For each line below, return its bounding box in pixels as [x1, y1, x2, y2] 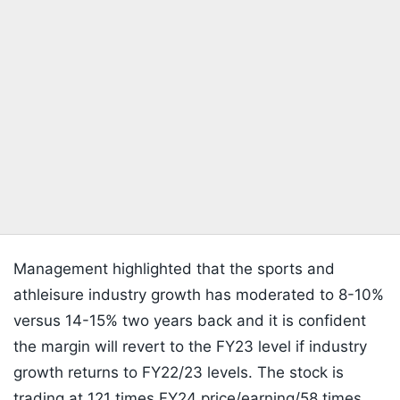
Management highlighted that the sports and [13, 260, 335, 279]
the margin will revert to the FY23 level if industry [13, 337, 367, 356]
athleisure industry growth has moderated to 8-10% [13, 286, 384, 304]
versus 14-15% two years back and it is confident [13, 312, 366, 330]
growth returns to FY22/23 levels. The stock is [13, 363, 344, 382]
